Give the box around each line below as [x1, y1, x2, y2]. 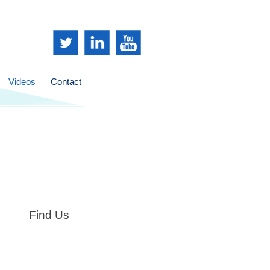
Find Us [29, 209, 69, 221]
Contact [51, 77, 81, 87]
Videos [8, 77, 36, 87]
